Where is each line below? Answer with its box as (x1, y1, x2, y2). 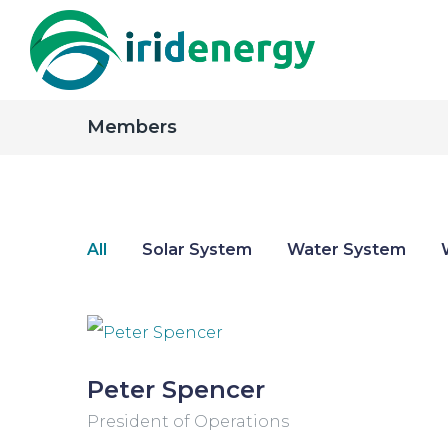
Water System (287, 240, 406, 259)
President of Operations (87, 412, 289, 431)
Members (87, 116, 177, 138)
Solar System (142, 240, 252, 259)
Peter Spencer (87, 375, 265, 404)
